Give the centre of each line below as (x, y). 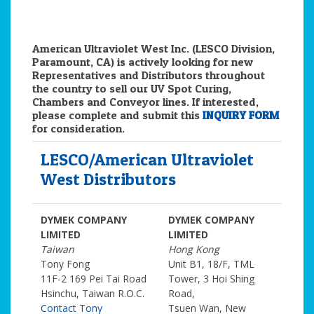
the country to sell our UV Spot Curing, (132, 88)
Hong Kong (194, 249)
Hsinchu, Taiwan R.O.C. (93, 293)
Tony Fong (65, 264)
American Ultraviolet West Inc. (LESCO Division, (153, 48)
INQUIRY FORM (241, 115)
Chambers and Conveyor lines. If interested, (145, 102)
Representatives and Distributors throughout (149, 75)
